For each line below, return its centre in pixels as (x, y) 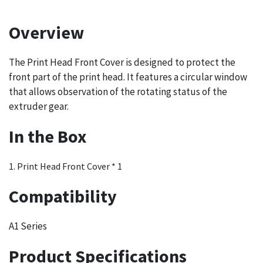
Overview (46, 33)
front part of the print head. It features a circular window (128, 77)
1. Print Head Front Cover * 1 (65, 166)
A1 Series (28, 226)
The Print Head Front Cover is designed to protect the (122, 63)
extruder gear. (39, 107)
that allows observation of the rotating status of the (118, 92)
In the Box (48, 136)
